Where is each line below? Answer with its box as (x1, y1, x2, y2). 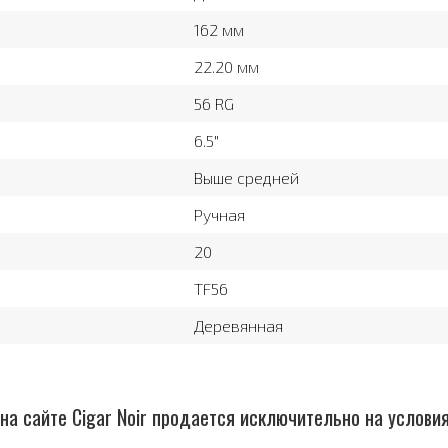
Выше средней (194, 168, 299, 188)
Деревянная (194, 316, 283, 336)
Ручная (194, 205, 245, 225)
